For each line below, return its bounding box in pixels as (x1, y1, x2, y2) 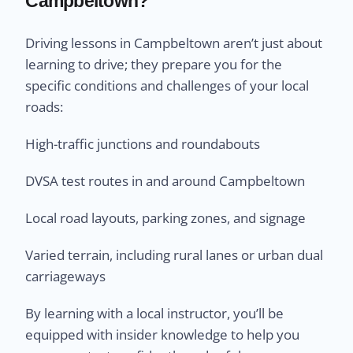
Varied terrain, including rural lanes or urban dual (25, 246, 324, 265)
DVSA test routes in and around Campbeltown (25, 172, 306, 191)
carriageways (25, 267, 106, 286)
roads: (25, 98, 64, 117)
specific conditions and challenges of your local (25, 76, 310, 95)
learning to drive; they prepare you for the (25, 55, 283, 74)
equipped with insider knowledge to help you (25, 325, 300, 344)
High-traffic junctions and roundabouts (25, 135, 261, 154)
